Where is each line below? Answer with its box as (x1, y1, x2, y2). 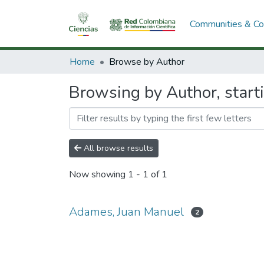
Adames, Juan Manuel (69, 204, 184, 220)
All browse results (81, 143, 153, 154)
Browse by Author (109, 55, 184, 68)
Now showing (69, 168, 128, 181)
